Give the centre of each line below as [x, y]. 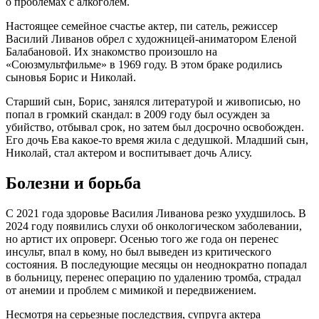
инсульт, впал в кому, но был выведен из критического [138, 251]
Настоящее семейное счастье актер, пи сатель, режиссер [142, 26]
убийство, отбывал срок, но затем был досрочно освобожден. [155, 127]
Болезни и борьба [73, 183]
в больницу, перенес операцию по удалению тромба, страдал [153, 277]
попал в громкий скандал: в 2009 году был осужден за [138, 114]
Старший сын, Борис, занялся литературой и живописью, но [153, 101]
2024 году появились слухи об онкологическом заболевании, [154, 226]
